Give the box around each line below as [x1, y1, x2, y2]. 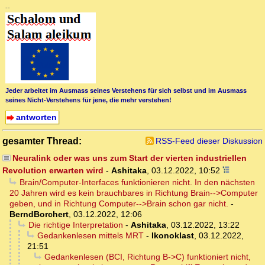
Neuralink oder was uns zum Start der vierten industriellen [12, 153, 247, 163]
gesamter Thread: [2, 135, 82, 147]
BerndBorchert [9, 209, 69, 219]
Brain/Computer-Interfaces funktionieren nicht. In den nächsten [19, 177, 255, 188]
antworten [15, 112, 57, 122]
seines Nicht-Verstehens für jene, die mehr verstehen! [5, 96, 172, 104]
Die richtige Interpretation [28, 220, 123, 230]
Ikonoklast [151, 231, 194, 241]
